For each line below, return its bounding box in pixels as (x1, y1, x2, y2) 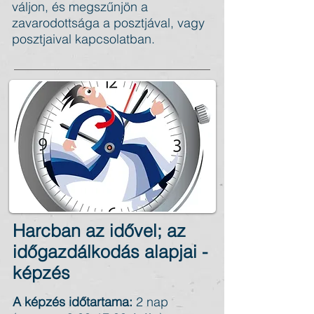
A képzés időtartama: (13, 294, 132, 310)
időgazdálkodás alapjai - (13, 241, 207, 262)
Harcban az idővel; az (13, 220, 186, 241)
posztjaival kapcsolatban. (12, 31, 155, 47)
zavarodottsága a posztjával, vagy (12, 15, 205, 31)
